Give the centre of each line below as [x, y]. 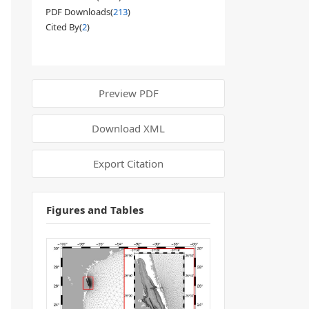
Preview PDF [128, 93]
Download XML [128, 128]
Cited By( [64, 27]
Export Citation [128, 163]
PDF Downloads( [79, 12]
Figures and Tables [95, 210]
